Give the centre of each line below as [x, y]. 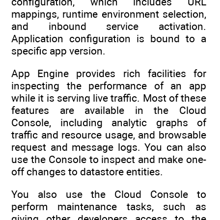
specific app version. [58, 51]
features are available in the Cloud [109, 110]
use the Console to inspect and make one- [109, 159]
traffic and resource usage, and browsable [109, 135]
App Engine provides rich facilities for [109, 73]
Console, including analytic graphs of [109, 122]
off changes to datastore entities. [87, 171]
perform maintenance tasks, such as [109, 207]
